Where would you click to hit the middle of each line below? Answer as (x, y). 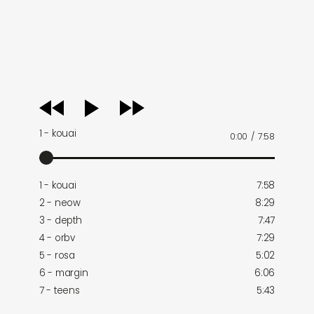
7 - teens (60, 290)
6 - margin (64, 273)
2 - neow (60, 203)
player (52, 111)
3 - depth (61, 220)
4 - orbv (57, 238)
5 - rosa (57, 255)
